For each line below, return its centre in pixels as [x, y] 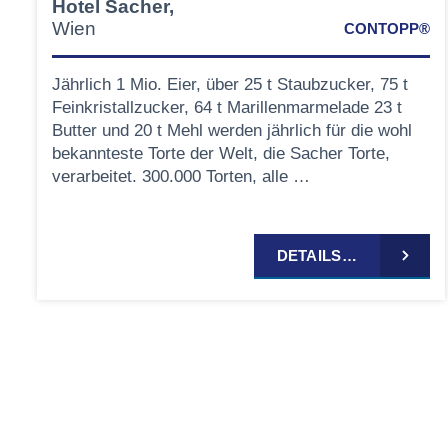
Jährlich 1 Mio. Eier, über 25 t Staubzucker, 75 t [230, 84]
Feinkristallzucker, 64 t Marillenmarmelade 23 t [227, 107]
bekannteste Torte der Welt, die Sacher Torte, [221, 153]
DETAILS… [316, 255]
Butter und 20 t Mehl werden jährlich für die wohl [232, 130]
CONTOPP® [386, 28]
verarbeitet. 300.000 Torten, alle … [181, 176]
